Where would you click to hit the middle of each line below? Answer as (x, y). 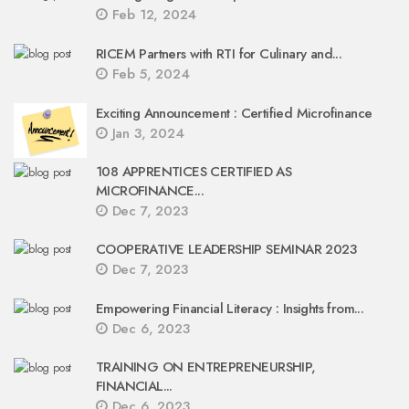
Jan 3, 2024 (146, 133)
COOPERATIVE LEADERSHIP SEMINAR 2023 (226, 249)
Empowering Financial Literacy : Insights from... (230, 309)
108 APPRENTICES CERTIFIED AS (194, 172)
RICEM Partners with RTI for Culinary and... (219, 54)
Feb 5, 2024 (148, 74)
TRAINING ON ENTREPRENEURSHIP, (206, 367)
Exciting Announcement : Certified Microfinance (234, 113)
